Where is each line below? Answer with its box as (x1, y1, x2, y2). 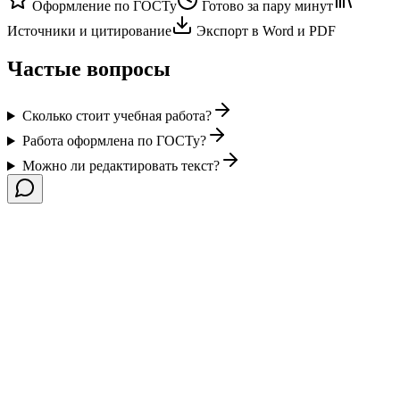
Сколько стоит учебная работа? (21, 108, 212, 124)
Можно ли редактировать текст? (21, 158, 220, 174)
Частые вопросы (7, 57, 171, 81)
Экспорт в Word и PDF (193, 23, 336, 39)
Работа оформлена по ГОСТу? (21, 133, 206, 149)
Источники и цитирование (7, 23, 171, 39)
